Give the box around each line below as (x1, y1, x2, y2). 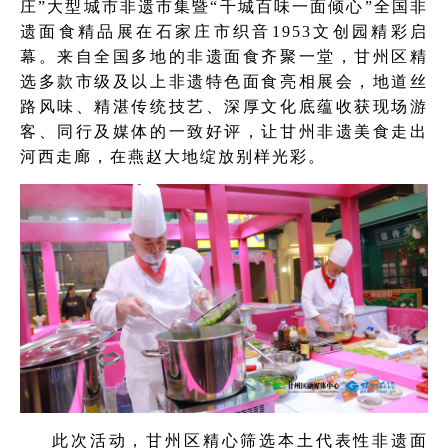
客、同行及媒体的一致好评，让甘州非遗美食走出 (20, 123, 428, 140)
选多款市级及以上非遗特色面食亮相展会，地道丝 (20, 73, 428, 90)
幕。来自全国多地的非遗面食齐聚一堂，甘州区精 (20, 48, 428, 65)
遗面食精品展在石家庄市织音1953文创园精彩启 (20, 23, 428, 40)
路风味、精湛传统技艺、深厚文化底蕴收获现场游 (20, 98, 428, 115)
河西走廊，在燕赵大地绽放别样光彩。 (20, 148, 326, 165)
